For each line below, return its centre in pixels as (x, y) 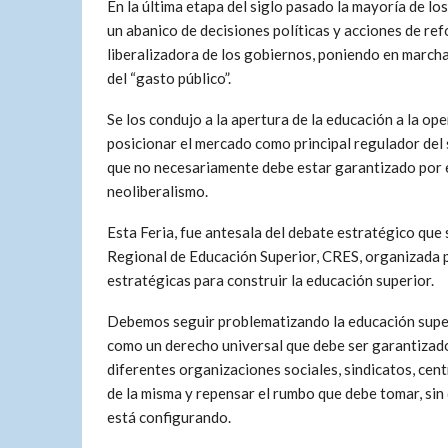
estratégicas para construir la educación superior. (270, 280)
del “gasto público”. (169, 78)
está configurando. (169, 417)
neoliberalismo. (157, 191)
